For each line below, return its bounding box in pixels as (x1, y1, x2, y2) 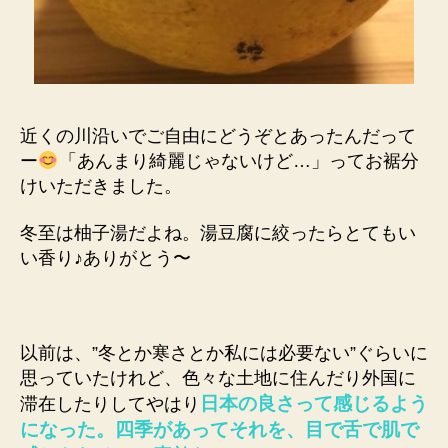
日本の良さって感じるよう (200, 393, 428, 415)
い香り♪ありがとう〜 (20, 248, 191, 269)
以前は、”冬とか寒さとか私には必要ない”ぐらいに (20, 343, 428, 364)
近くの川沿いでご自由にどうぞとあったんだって (20, 125, 416, 146)
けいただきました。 (20, 175, 182, 196)
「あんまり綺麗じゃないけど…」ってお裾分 (58, 150, 419, 171)
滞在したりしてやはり (20, 394, 200, 415)
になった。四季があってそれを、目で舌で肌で (20, 419, 419, 441)
